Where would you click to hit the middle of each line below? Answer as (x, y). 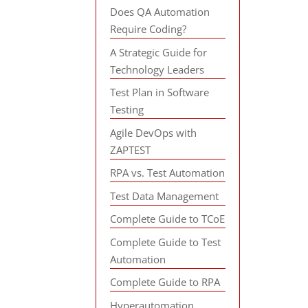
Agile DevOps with (154, 132)
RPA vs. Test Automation (168, 173)
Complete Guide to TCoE (168, 219)
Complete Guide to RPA (165, 282)
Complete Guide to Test (166, 242)
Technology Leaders (157, 69)
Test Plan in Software (160, 92)
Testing (127, 109)
